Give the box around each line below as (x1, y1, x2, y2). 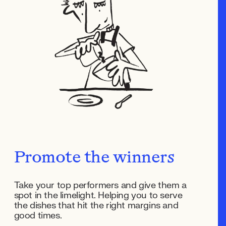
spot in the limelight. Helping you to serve (14, 189, 183, 201)
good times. (14, 209, 62, 221)
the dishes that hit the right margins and (14, 199, 179, 211)
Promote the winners (14, 150, 175, 166)
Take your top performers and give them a (14, 179, 187, 191)
